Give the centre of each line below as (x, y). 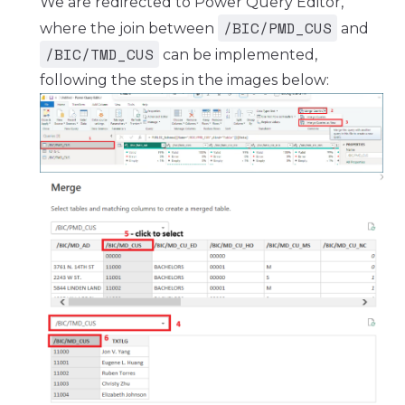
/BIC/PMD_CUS (278, 28)
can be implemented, (238, 54)
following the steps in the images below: (184, 80)
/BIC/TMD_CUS (99, 54)
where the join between (129, 28)
